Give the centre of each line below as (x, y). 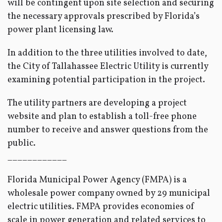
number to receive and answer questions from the (108, 130)
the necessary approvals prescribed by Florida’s (104, 17)
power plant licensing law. (60, 30)
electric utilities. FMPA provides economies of (101, 207)
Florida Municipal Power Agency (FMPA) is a (97, 180)
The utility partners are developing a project (97, 103)
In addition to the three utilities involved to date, (107, 53)
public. (22, 143)
